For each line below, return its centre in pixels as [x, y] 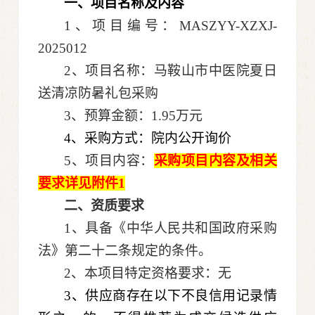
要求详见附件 [78, 184]
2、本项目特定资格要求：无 [148, 274]
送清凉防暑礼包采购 [98, 94]
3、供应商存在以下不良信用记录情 [171, 296]
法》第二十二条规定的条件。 [125, 251]
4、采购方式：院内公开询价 [148, 139]
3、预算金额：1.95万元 [134, 116]
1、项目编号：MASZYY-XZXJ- [171, 26]
